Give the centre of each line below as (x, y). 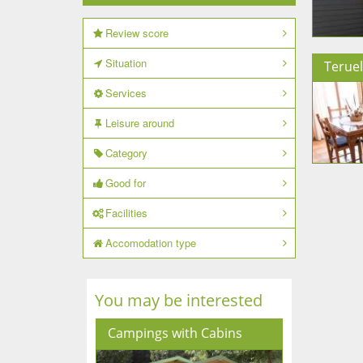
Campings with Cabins (175, 333)
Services (126, 93)
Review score (137, 33)
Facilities (126, 213)
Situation (126, 63)
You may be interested (179, 300)
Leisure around (139, 123)
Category (126, 153)
